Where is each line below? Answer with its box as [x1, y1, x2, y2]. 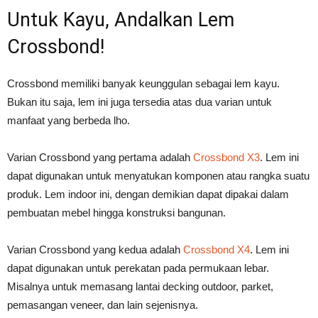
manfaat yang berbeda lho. [7, 114, 130, 127]
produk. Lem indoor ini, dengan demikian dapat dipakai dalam [7, 188, 289, 201]
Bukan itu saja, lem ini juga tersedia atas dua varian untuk [7, 96, 272, 109]
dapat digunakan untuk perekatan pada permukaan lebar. [7, 262, 269, 275]
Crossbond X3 [193, 151, 260, 164]
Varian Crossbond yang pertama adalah [7, 151, 193, 164]
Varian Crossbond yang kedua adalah [7, 243, 183, 256]
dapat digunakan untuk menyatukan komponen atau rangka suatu [7, 170, 309, 182]
